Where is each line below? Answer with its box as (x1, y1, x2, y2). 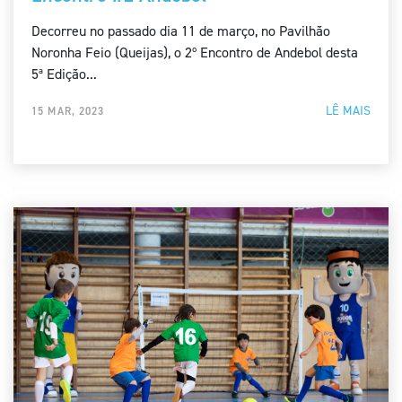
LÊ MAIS (326, 102, 371, 120)
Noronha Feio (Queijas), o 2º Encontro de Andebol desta (31, 43, 358, 63)
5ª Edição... (31, 65, 97, 84)
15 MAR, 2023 (31, 104, 105, 119)
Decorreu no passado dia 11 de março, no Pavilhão (31, 22, 330, 41)
